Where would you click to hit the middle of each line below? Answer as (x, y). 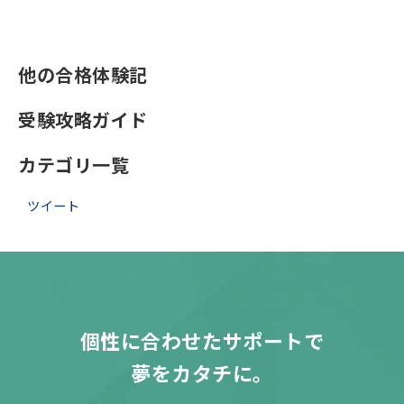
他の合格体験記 (83, 75)
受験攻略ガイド (83, 120)
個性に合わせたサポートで (202, 340)
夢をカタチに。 (202, 372)
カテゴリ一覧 (74, 165)
